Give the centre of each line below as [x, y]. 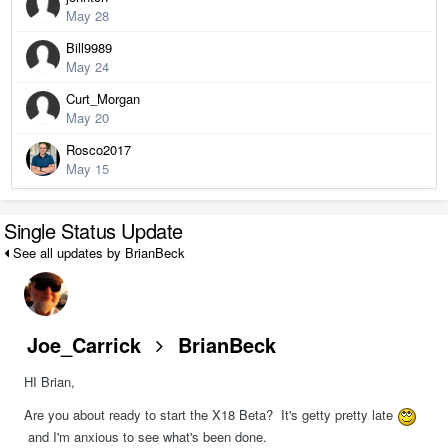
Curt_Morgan [103, 98]
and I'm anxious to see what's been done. [145, 436]
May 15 [87, 168]
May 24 [87, 66]
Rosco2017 [98, 149]
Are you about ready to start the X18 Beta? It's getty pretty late [210, 415]
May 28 [87, 15]
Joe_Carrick [84, 345]
